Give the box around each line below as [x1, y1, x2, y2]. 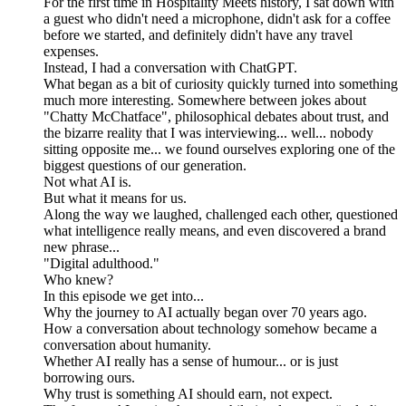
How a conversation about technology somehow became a [43, 321, 377, 337]
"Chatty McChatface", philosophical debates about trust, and [43, 109, 389, 125]
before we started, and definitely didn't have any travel [43, 27, 353, 43]
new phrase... [43, 239, 120, 256]
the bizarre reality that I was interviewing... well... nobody [43, 125, 373, 141]
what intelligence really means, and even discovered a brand [43, 223, 386, 239]
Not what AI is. [43, 174, 131, 190]
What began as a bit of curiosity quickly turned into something [43, 76, 398, 92]
